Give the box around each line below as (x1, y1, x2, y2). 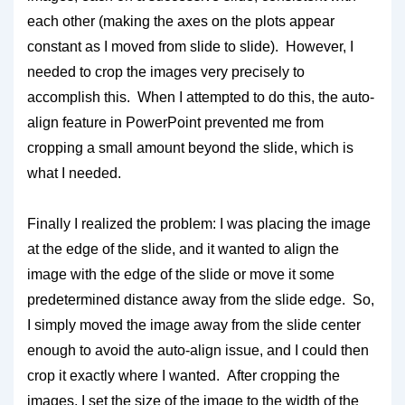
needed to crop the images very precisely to (27, 64, 305, 80)
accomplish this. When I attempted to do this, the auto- (27, 89, 374, 105)
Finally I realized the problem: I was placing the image (27, 216, 371, 231)
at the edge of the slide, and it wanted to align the (27, 241, 339, 257)
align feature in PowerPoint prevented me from (27, 115, 324, 130)
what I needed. (27, 165, 121, 181)
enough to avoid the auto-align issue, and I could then (27, 343, 369, 358)
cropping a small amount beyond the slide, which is (27, 140, 353, 155)
